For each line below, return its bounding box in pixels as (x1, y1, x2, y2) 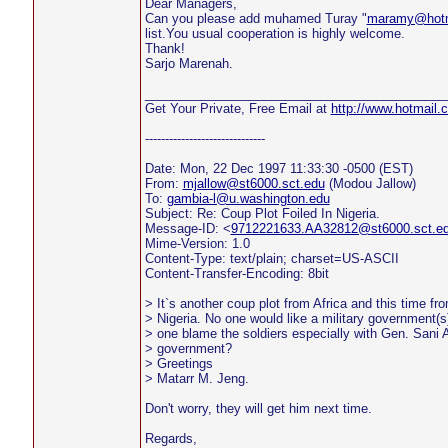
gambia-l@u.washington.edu (166, 191, 330, 206)
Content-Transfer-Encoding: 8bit (144, 266, 329, 281)
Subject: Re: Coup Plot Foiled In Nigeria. (144, 206, 380, 221)
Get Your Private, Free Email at (144, 101, 331, 116)
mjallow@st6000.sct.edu (182, 176, 325, 191)
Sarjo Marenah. (144, 56, 233, 71)
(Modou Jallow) (324, 176, 416, 191)
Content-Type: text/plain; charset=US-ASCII (144, 251, 399, 266)
